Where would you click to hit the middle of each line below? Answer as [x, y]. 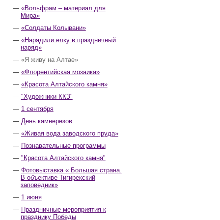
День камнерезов [46, 121]
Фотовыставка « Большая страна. [71, 170]
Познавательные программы [63, 146]
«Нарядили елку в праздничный [68, 40]
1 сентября [37, 109]
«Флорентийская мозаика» [60, 72]
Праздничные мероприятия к [63, 209]
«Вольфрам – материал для [63, 8]
